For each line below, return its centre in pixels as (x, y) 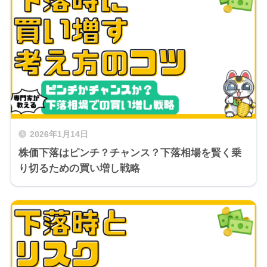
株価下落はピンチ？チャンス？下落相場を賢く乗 (130, 153)
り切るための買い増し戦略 (79, 169)
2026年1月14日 (59, 135)
